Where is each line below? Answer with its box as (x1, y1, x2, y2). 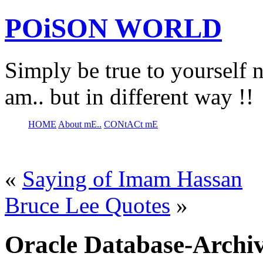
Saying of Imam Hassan (22, 166, 242, 191)
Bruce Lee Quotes (5, 192, 170, 218)
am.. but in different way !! (5, 83, 254, 109)
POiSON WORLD (5, 13, 222, 44)
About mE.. (58, 119, 102, 129)
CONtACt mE (104, 119, 158, 129)
